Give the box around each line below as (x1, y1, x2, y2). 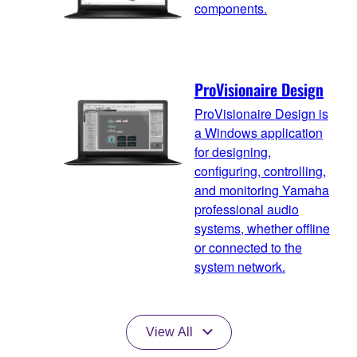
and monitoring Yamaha (194, 180, 329, 199)
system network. (194, 257, 285, 276)
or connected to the (194, 237, 302, 257)
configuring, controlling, (194, 161, 326, 180)
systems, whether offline (194, 218, 330, 237)
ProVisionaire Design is (194, 104, 328, 123)
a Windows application (194, 123, 323, 142)
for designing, (194, 142, 271, 161)
